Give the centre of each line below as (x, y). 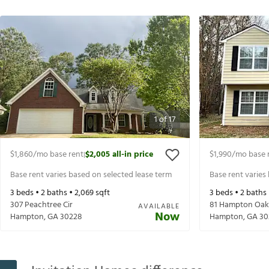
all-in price (133, 155)
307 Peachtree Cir (41, 205)
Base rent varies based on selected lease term (91, 175)
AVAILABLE (159, 207)
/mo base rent (58, 155)
